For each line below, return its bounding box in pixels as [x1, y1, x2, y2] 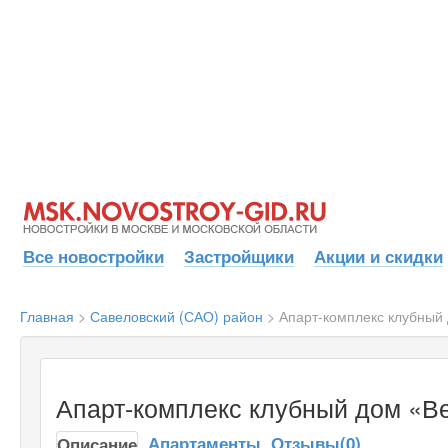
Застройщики [184, 243, 294, 268]
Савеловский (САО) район [90, 305, 263, 326]
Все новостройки [23, 243, 164, 268]
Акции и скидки [314, 243, 443, 268]
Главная [20, 305, 74, 326]
